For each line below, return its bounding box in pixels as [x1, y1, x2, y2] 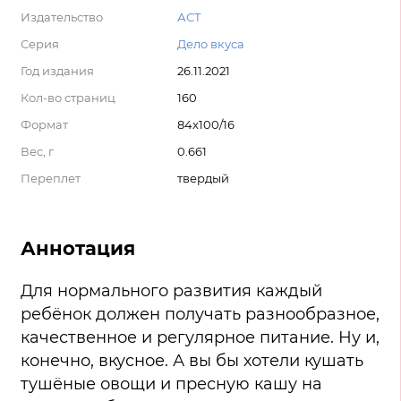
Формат [21, 117, 68, 132]
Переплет [21, 171, 81, 185]
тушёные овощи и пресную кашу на [21, 374, 322, 395]
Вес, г [21, 144, 54, 158]
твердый [177, 171, 229, 185]
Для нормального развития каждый [21, 281, 322, 302]
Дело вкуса [177, 37, 244, 51]
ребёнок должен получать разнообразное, [21, 304, 380, 325]
